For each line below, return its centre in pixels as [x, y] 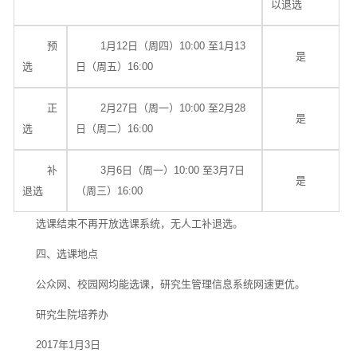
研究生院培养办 [73, 315]
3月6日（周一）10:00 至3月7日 [172, 171]
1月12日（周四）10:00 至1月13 [173, 46]
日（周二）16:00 [115, 129]
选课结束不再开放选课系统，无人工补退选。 [140, 224]
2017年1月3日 [69, 345]
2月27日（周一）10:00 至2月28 [173, 108]
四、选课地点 [67, 254]
